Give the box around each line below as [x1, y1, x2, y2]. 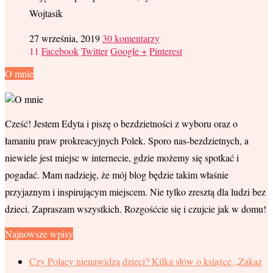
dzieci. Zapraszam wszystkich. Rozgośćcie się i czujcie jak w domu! [5, 202, 266, 216]
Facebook [41, 44, 79, 57]
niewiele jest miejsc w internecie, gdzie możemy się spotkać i [5, 151, 239, 165]
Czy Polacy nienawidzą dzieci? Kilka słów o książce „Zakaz [29, 255, 262, 268]
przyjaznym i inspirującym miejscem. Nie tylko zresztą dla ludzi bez [5, 185, 266, 199]
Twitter [81, 44, 108, 57]
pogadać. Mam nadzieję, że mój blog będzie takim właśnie [5, 168, 229, 182]
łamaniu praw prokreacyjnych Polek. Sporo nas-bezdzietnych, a [5, 134, 249, 147]
